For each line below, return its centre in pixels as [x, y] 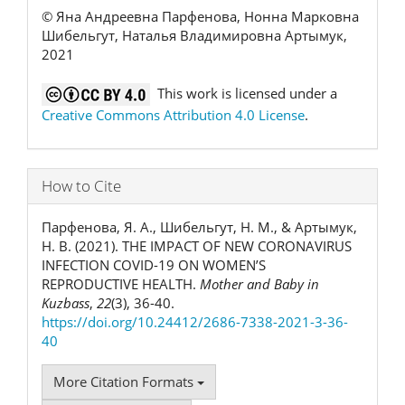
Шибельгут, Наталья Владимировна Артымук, [194, 35]
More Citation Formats [125, 381]
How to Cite [81, 185]
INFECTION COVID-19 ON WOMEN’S [154, 264]
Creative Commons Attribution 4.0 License [173, 115]
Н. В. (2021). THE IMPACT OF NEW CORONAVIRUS [197, 245]
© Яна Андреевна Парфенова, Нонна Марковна [200, 16]
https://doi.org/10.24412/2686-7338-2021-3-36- [195, 321]
